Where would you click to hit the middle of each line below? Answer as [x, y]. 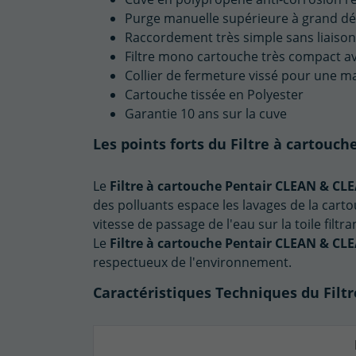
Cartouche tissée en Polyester [214, 95]
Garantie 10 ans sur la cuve [206, 114]
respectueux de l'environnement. [192, 262]
